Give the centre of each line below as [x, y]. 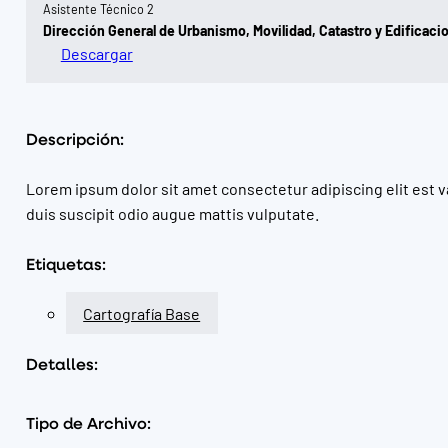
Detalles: [61, 364]
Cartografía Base [142, 313]
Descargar [96, 52]
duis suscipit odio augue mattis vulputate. [172, 212]
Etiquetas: [65, 264]
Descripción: [74, 138]
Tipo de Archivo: [88, 422]
